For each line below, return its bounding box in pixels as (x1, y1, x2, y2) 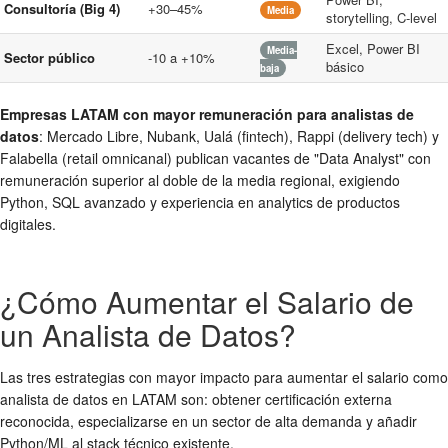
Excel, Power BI (326, 39, 420, 59)
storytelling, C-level (326, 8, 437, 28)
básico (326, 57, 364, 77)
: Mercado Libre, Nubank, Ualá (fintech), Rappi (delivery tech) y (39, 125, 439, 146)
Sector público (4, 48, 95, 68)
